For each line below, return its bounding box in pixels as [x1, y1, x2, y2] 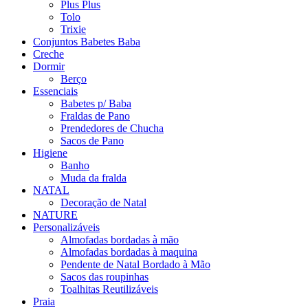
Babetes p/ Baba [60, 98, 131, 110]
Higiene [33, 147, 67, 159]
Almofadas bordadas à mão [60, 234, 179, 246]
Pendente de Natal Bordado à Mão [60, 258, 210, 271]
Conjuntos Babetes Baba [33, 36, 140, 48]
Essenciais [33, 85, 78, 98]
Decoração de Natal [60, 197, 146, 209]
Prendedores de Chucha [60, 122, 164, 135]
